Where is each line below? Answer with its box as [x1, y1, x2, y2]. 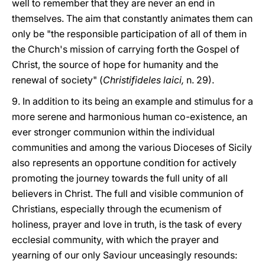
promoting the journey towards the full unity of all [12, 172, 228, 184]
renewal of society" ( [12, 74, 103, 86]
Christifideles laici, [103, 74, 186, 86]
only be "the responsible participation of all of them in [12, 28, 247, 40]
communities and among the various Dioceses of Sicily [12, 141, 252, 153]
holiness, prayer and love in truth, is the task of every [12, 218, 242, 230]
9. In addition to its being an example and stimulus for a [12, 95, 253, 107]
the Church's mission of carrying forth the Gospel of [12, 43, 240, 55]
